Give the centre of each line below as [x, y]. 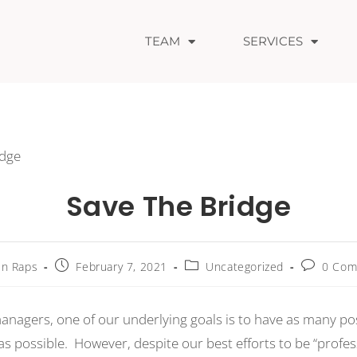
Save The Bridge [178, 207]
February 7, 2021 [122, 267]
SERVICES [273, 41]
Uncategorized [245, 267]
